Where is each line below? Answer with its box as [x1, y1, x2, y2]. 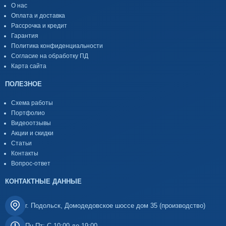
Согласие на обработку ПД [11, 52, 88, 60]
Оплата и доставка [11, 12, 65, 19]
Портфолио [11, 109, 45, 117]
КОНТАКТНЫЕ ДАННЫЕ [5, 178, 82, 186]
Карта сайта [11, 62, 46, 70]
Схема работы [11, 99, 53, 107]
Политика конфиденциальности [11, 42, 103, 49]
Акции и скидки [11, 130, 53, 137]
